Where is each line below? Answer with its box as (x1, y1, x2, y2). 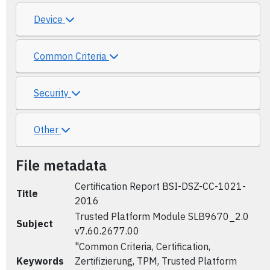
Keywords (16, 255, 64, 267)
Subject (16, 218, 53, 230)
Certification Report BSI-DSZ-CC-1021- (75, 180, 246, 192)
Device (34, 13, 65, 25)
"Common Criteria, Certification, (75, 240, 210, 253)
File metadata (16, 156, 107, 174)
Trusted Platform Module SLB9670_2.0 (75, 210, 249, 222)
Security (34, 87, 71, 99)
